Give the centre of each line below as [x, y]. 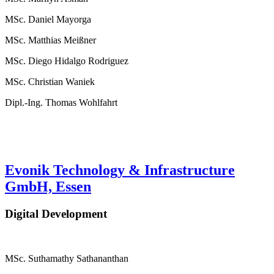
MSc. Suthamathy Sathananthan [67, 258]
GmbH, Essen [48, 186]
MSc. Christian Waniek [50, 82]
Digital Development [56, 213]
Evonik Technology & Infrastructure [120, 170]
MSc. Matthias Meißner [50, 40]
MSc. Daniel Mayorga [48, 20]
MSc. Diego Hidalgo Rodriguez [67, 61]
